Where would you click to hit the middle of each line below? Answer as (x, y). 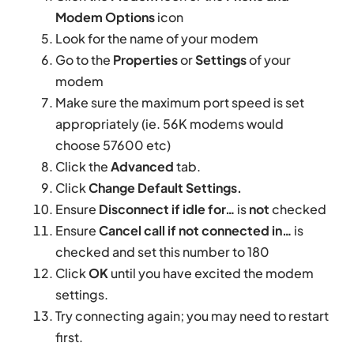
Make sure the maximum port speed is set (180, 103)
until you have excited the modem (211, 273)
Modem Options (105, 17)
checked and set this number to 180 (162, 252)
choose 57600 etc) (113, 145)
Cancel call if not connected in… (195, 231)
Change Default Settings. (165, 188)
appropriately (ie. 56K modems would (169, 124)
